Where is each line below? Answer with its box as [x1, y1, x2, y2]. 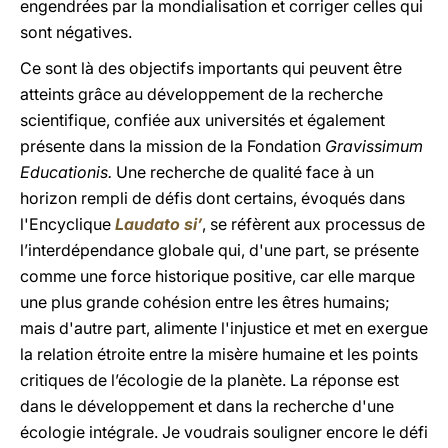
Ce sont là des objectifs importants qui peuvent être [20, 58, 402, 78]
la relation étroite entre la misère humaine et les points [20, 344, 418, 364]
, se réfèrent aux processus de [202, 214, 425, 234]
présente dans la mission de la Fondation [20, 136, 321, 156]
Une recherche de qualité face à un [112, 162, 374, 182]
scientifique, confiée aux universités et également [20, 110, 385, 130]
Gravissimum [321, 136, 423, 156]
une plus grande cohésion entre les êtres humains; [20, 292, 390, 312]
